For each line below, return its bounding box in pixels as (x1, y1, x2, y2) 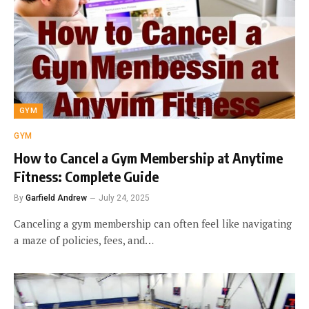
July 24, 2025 (99, 192, 150, 203)
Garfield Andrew (26, 192, 87, 203)
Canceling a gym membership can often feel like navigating (14, 216, 292, 230)
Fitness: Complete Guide (14, 167, 159, 185)
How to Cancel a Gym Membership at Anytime (14, 148, 283, 166)
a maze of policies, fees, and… (14, 232, 154, 247)
